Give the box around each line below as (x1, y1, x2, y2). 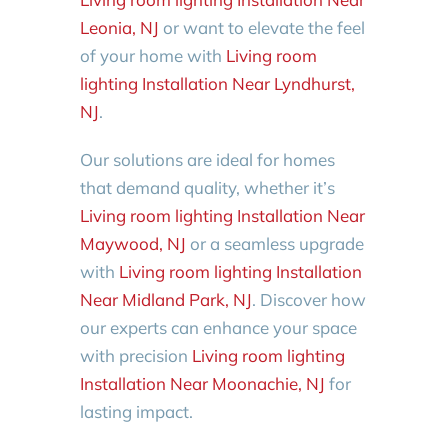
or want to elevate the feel (158, 16, 365, 38)
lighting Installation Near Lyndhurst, (79, 72, 355, 94)
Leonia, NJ (79, 16, 159, 38)
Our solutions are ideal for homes (79, 148, 335, 170)
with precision (79, 344, 192, 366)
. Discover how (251, 288, 366, 310)
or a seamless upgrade (185, 232, 364, 254)
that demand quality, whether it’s (79, 176, 335, 198)
